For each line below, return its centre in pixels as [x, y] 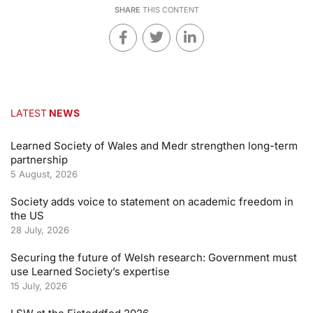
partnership [39, 160]
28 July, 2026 [40, 230]
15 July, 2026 [39, 286]
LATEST [29, 113]
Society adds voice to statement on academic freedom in [152, 202]
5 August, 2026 [44, 174]
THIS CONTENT [169, 10]
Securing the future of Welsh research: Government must [154, 258]
